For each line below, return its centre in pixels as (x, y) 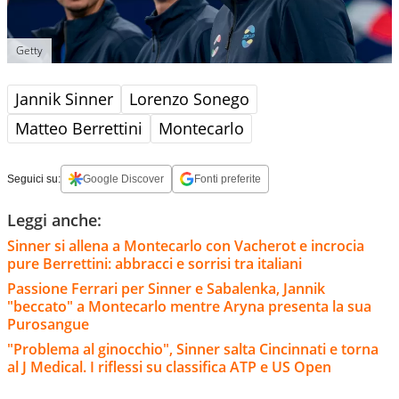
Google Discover (123, 179)
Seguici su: (34, 179)
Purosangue (48, 324)
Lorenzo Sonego (189, 98)
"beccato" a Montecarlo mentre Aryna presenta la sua (189, 306)
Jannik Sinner (64, 98)
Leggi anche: (54, 220)
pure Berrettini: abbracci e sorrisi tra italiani (155, 263)
